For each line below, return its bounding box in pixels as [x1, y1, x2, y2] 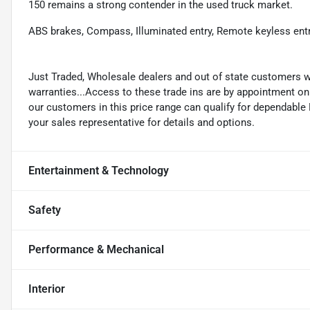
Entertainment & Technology [28, 164, 169, 178]
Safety [28, 203, 61, 217]
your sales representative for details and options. [28, 116, 255, 129]
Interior [28, 282, 65, 296]
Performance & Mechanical [28, 243, 164, 257]
